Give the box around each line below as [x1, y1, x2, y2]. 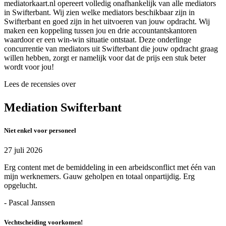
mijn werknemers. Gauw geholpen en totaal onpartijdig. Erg [4, 172, 195, 181]
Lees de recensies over [4, 79, 76, 88]
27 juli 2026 [4, 145, 42, 154]
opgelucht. [4, 181, 37, 190]
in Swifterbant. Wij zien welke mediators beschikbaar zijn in [4, 8, 195, 17]
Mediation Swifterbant [4, 100, 122, 114]
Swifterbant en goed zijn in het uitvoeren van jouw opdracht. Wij [4, 17, 210, 26]
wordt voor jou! [4, 62, 54, 71]
